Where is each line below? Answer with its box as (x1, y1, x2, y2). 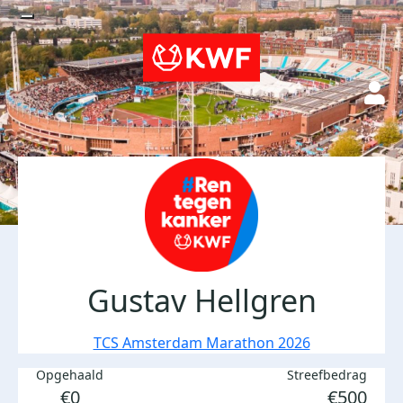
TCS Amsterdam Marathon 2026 (93, 333, 310, 353)
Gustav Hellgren (86, 280, 317, 321)
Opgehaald (36, 366, 103, 383)
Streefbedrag (287, 366, 367, 383)
